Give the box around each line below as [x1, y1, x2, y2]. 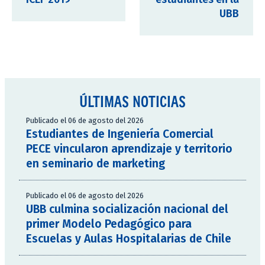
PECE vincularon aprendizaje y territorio [26, 142, 232, 156]
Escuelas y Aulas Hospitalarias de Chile [26, 232, 231, 246]
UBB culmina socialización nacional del [26, 202, 228, 216]
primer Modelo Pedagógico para [26, 217, 192, 231]
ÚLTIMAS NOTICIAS [79, 92, 186, 111]
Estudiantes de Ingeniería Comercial [26, 127, 214, 141]
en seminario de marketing [26, 157, 165, 171]
